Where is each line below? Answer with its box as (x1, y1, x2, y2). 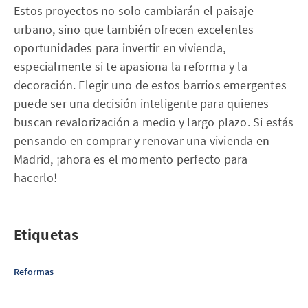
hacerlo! (14, 170, 58, 186)
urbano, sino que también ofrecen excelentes (14, 21, 254, 37)
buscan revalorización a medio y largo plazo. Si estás (14, 114, 294, 130)
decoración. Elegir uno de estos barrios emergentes (14, 77, 287, 93)
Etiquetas (14, 225, 79, 244)
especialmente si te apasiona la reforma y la (14, 58, 247, 74)
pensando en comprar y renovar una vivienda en (14, 133, 270, 148)
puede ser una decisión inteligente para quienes (14, 96, 269, 111)
